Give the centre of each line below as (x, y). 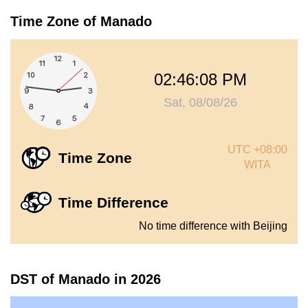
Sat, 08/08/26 (200, 102)
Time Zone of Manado (81, 22)
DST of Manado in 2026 (86, 279)
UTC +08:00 (257, 149)
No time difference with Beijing (213, 225)
